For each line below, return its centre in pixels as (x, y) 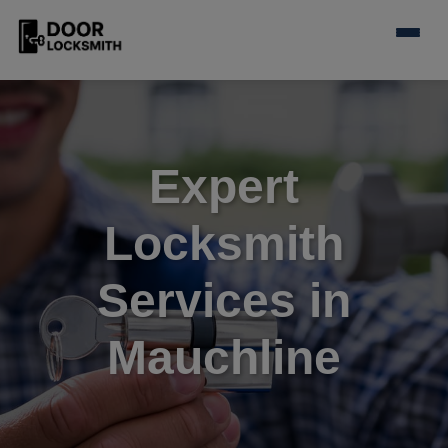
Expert (224, 186)
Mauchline (224, 357)
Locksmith (224, 243)
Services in (224, 300)
